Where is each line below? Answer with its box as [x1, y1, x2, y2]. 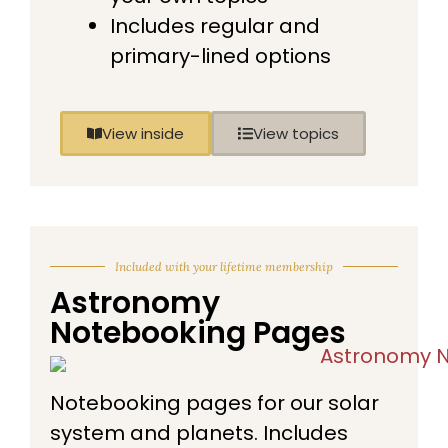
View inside [102, 122, 184, 144]
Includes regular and [110, 11, 320, 40]
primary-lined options [110, 41, 331, 70]
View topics [253, 122, 339, 144]
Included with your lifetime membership [115, 258, 333, 274]
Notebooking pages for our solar [50, 388, 379, 417]
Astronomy [50, 281, 220, 324]
